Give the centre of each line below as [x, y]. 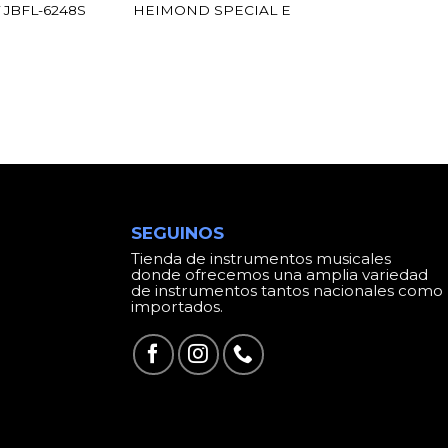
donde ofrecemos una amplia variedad [280, 274]
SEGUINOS [178, 233]
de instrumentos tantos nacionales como [287, 290]
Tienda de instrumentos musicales [261, 258]
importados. [177, 306]
